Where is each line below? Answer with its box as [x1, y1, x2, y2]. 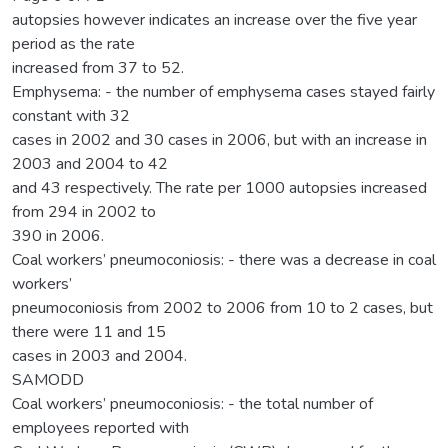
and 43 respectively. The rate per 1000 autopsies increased [12, 176, 427, 199]
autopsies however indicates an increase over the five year [12, 8, 417, 31]
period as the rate [12, 32, 135, 55]
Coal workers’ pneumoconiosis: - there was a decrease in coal [12, 248, 436, 271]
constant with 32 [12, 104, 130, 127]
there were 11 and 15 [12, 320, 166, 343]
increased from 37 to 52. [12, 56, 184, 79]
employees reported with [12, 416, 189, 439]
